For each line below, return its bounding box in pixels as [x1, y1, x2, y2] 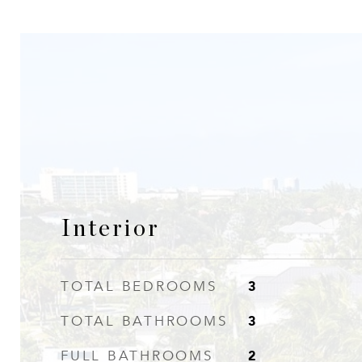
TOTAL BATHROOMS [61, 313, 228, 330]
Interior [61, 217, 160, 241]
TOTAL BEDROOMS [61, 278, 217, 295]
